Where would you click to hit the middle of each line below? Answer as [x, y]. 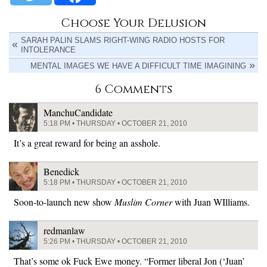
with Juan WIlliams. [211, 202]
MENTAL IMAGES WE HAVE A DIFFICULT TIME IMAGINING [138, 66]
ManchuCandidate [78, 112]
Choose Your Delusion [133, 23]
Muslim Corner [143, 202]
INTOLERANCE [48, 50]
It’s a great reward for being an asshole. [87, 143]
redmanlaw [64, 230]
